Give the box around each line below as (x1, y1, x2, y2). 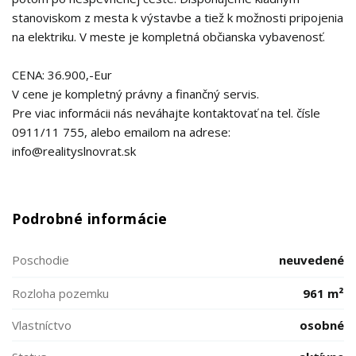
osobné (300, 317, 344, 333)
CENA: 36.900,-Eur (12, 67, 112, 83)
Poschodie (12, 252, 69, 268)
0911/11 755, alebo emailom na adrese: (12, 124, 230, 140)
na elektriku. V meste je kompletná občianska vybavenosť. (12, 29, 325, 44)
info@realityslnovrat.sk (12, 143, 136, 159)
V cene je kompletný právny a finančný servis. (12, 86, 259, 102)
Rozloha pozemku (12, 285, 109, 301)
